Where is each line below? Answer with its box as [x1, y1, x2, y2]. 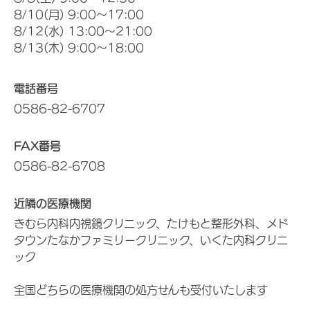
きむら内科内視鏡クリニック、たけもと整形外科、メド [14, 218, 289, 229]
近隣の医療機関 [14, 198, 91, 209]
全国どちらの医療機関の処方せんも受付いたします [14, 284, 268, 295]
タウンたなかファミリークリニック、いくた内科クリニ [14, 235, 288, 246]
